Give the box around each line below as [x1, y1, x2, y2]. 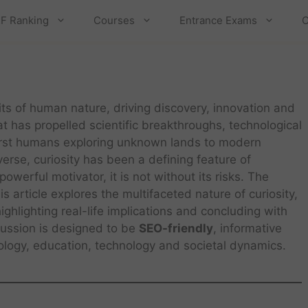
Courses [93, 14, 135, 27]
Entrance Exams [179, 14, 257, 27]
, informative [213, 221, 282, 235]
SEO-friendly [139, 221, 213, 235]
